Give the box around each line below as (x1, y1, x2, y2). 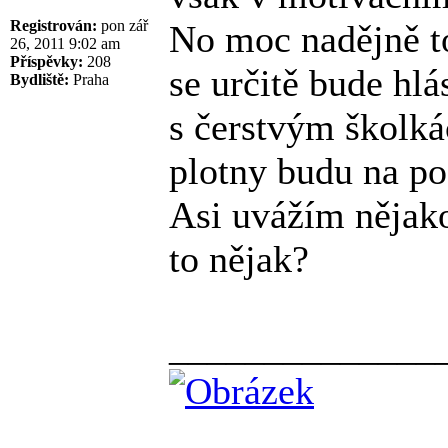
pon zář (97, 16, 148, 34)
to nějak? (169, 237, 309, 280)
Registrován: (10, 16, 97, 34)
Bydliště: (10, 70, 69, 88)
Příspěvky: (10, 52, 83, 70)
